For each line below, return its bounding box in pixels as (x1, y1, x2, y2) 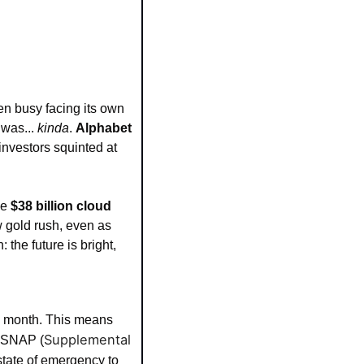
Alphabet (76, 120, 132, 135)
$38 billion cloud (11, 198, 111, 213)
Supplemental (44, 331, 131, 348)
